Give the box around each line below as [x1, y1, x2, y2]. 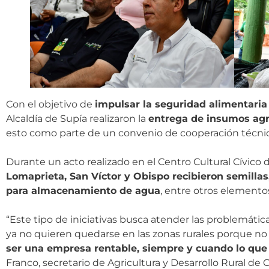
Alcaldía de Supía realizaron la [6, 113, 148, 125]
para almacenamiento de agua [6, 185, 160, 197]
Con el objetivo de [6, 98, 95, 110]
